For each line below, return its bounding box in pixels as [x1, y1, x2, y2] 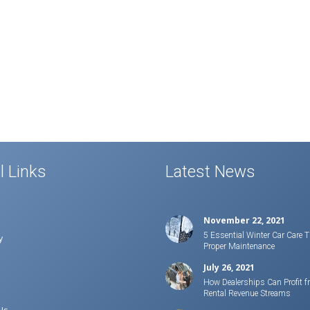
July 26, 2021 [203, 261, 255, 273]
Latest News [165, 161, 255, 181]
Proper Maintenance [203, 241, 275, 251]
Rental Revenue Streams [203, 288, 291, 298]
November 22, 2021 [203, 214, 285, 226]
